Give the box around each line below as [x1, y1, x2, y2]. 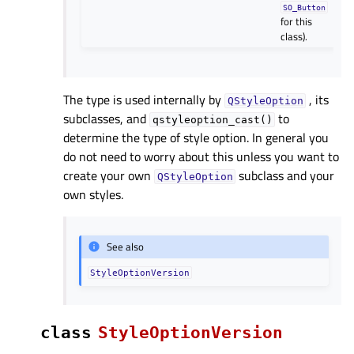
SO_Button [283, 2, 326, 12]
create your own [63, 165, 154, 185]
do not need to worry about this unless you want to [63, 146, 339, 166]
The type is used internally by [63, 89, 224, 109]
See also [107, 239, 145, 255]
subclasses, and [63, 108, 149, 128]
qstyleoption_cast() [152, 113, 273, 126]
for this [281, 13, 313, 29]
